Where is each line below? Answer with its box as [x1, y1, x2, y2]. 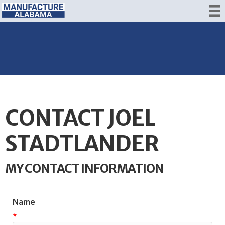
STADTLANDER [5, 130, 159, 157]
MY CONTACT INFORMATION [5, 161, 164, 176]
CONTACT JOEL [5, 104, 155, 132]
